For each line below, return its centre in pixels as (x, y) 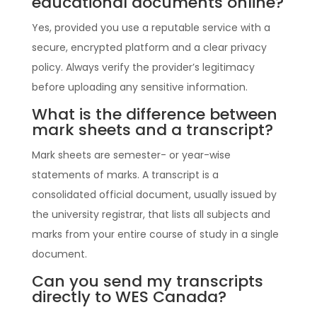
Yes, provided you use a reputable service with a (151, 27)
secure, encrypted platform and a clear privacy (149, 47)
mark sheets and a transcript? (152, 129)
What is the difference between (154, 114)
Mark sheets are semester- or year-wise (131, 155)
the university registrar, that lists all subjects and (151, 214)
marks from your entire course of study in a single (155, 234)
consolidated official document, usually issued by (154, 194)
